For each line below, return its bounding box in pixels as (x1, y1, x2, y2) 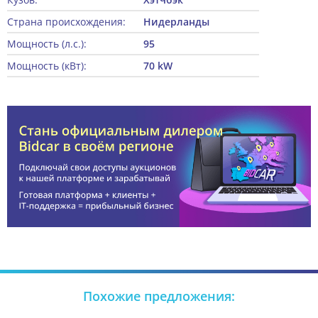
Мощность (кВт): (7, 59, 87, 73)
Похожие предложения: (83, 287, 235, 305)
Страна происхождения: (7, 15, 126, 29)
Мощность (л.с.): (7, 37, 87, 51)
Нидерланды (143, 15, 209, 29)
